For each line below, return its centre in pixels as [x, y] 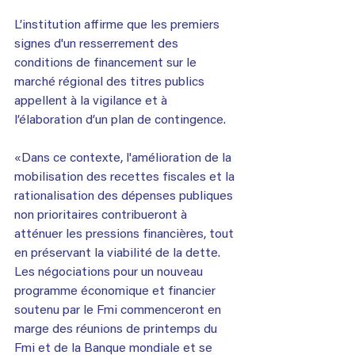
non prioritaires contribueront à [102, 215]
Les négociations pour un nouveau [110, 272]
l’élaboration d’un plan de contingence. [120, 120]
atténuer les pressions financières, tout [126, 234]
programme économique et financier [116, 291]
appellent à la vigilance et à [92, 101]
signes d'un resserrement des [98, 44]
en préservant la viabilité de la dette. [119, 253]
